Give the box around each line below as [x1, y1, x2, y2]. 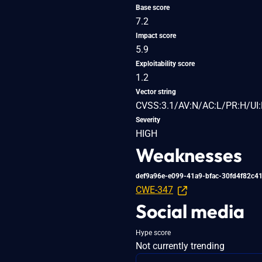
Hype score [136, 228, 171, 237]
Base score [136, 3, 170, 12]
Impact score [136, 31, 176, 40]
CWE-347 [136, 184, 173, 195]
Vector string [136, 87, 176, 96]
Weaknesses [136, 143, 242, 167]
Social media [136, 199, 244, 223]
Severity [136, 115, 160, 124]
